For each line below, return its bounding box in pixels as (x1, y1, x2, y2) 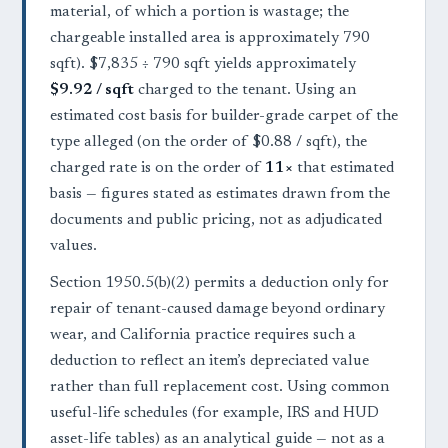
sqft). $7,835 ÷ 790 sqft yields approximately (50, 57, 356, 73)
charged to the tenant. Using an (134, 83, 356, 99)
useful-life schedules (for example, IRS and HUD (50, 406, 379, 422)
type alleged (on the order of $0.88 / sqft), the (50, 135, 367, 151)
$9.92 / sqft (50, 83, 134, 99)
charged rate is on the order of (50, 161, 265, 177)
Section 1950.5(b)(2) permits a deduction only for (50, 276, 389, 292)
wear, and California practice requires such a (50, 328, 356, 344)
